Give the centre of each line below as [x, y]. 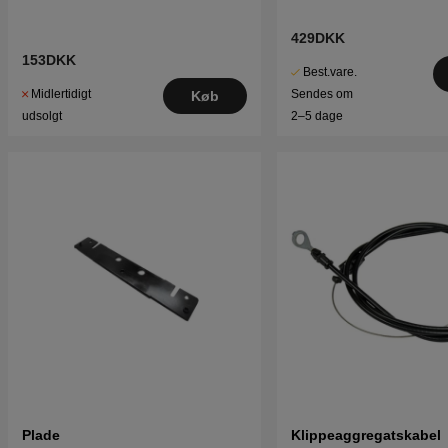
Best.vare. [329, 72]
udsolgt [42, 116]
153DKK [49, 60]
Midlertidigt [61, 94]
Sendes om [321, 94]
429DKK [317, 38]
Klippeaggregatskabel [365, 435]
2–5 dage [316, 116]
